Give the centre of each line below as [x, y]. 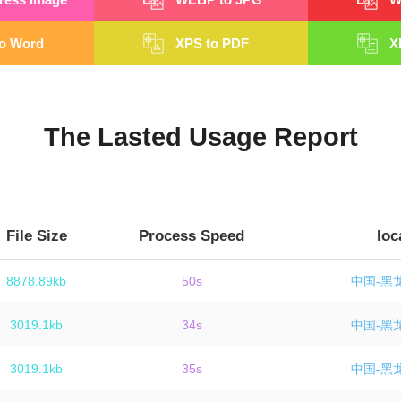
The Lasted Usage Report [200, 137]
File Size [36, 236]
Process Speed [192, 236]
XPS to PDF [212, 43]
